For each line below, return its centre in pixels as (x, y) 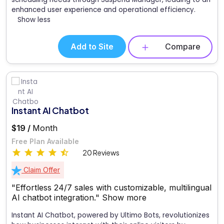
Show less (34, 20)
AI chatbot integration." (57, 197)
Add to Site (92, 47)
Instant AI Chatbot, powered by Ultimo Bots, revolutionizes (110, 215)
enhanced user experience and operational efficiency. (103, 10)
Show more (124, 197)
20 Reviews (101, 152)
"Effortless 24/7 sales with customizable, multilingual (111, 187)
